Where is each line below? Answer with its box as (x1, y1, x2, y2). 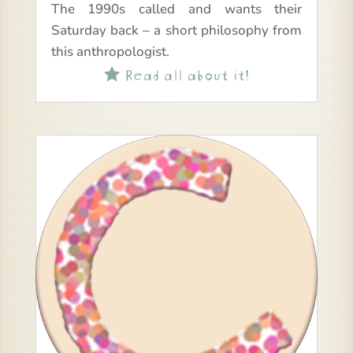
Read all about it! (119, 61, 249, 85)
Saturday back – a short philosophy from (50, 21, 303, 40)
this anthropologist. (50, 43, 169, 61)
